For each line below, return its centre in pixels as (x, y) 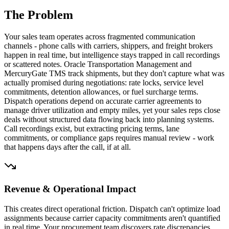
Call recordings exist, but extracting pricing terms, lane (92, 128)
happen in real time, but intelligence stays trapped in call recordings (112, 55)
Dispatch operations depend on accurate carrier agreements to (103, 101)
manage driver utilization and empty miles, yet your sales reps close (112, 110)
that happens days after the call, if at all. (67, 147)
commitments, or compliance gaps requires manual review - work (109, 138)
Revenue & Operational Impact (70, 189)
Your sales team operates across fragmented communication (100, 36)
